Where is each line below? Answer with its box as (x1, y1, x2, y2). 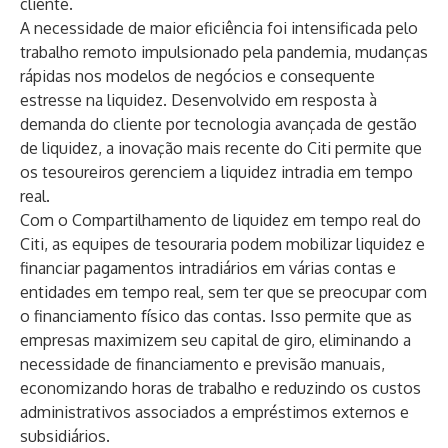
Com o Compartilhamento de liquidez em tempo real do (20, 210, 421, 230)
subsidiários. (20, 426, 110, 446)
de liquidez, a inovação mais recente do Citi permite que (20, 138, 422, 158)
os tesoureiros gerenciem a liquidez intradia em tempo (20, 162, 413, 182)
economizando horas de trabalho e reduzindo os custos (20, 378, 421, 398)
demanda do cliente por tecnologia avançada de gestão (20, 114, 417, 134)
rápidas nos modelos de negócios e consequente (20, 66, 375, 86)
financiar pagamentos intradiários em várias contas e (20, 258, 396, 278)
